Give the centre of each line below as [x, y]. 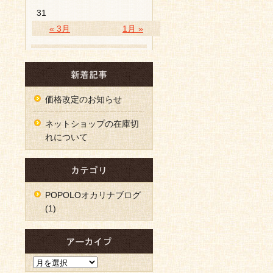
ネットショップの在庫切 [92, 124]
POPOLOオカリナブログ [93, 195]
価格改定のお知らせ [83, 99]
